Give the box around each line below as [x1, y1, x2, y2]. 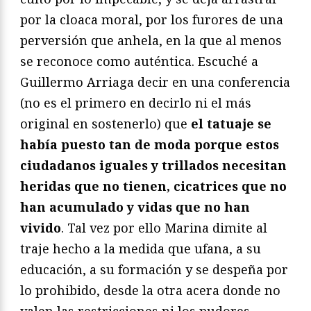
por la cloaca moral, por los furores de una [20, 10, 283, 28]
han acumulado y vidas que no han [20, 198, 250, 215]
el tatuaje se [191, 115, 271, 132]
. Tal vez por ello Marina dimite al [61, 219, 267, 236]
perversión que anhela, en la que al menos [20, 31, 282, 49]
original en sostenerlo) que [20, 115, 191, 132]
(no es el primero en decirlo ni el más [20, 94, 251, 111]
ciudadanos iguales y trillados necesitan [20, 156, 287, 174]
